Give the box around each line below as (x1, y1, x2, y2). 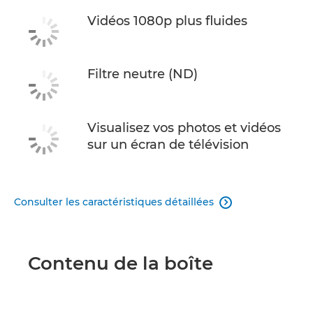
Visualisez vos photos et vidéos (87, 119, 281, 136)
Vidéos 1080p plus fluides (87, 13, 247, 29)
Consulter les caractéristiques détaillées (14, 195, 214, 208)
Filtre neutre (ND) (87, 66, 198, 82)
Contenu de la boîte (28, 252, 213, 275)
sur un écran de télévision (87, 136, 249, 152)
